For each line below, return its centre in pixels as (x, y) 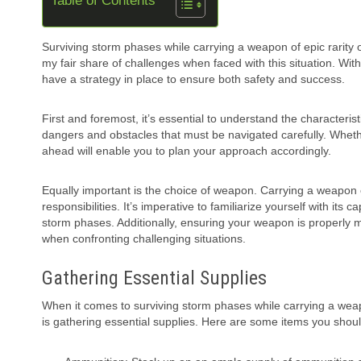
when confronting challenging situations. (144, 239)
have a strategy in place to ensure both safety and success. (193, 79)
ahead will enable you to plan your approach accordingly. (187, 151)
